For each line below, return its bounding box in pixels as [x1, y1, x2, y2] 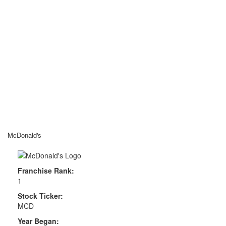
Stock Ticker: [18, 190, 63, 201]
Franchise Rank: [18, 165, 74, 176]
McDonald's [8, 130, 41, 140]
